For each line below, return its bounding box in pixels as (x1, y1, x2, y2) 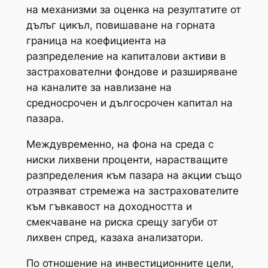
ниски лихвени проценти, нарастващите (26, 154, 228, 166)
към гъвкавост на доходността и (26, 200, 192, 213)
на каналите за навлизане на (26, 81, 172, 94)
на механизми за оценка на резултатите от (26, 4, 241, 16)
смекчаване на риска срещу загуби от (26, 216, 218, 229)
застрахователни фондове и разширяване (26, 66, 237, 78)
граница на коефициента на (26, 35, 166, 47)
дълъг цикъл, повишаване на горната (26, 19, 215, 32)
